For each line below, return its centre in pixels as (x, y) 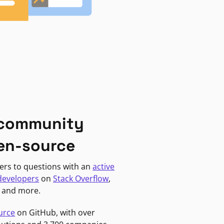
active (104, 166)
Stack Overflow (81, 178)
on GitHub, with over (55, 212)
